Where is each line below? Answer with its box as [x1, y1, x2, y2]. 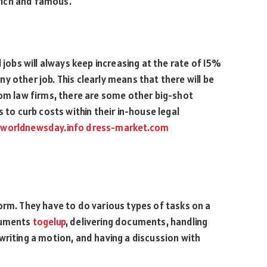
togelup [32, 215, 66, 228]
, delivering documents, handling [65, 215, 208, 228]
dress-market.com [86, 121, 169, 135]
